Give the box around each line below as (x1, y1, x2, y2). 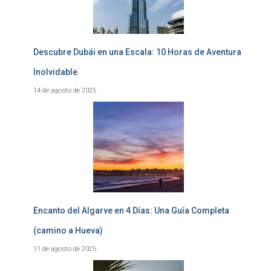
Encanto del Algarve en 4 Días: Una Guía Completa (33, 206, 229, 215)
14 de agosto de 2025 (33, 86, 96, 94)
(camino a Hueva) (33, 226, 103, 235)
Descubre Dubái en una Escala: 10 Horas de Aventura (33, 47, 241, 57)
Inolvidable (33, 67, 77, 77)
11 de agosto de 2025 (33, 244, 96, 253)
